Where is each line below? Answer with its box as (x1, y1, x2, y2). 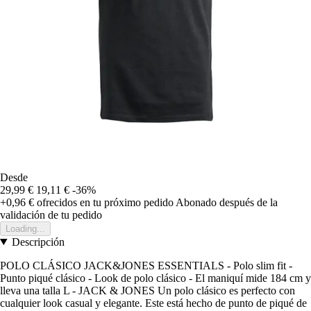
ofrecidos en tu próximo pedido (34, 196, 174, 208)
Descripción (11, 235, 65, 248)
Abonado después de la (176, 196, 278, 208)
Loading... (6, 223, 45, 234)
